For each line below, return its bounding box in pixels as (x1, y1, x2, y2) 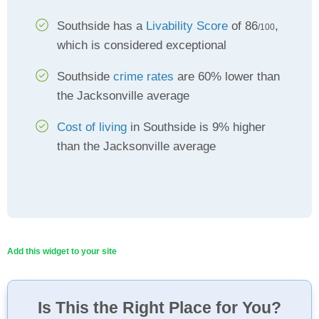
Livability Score (146, 19, 228, 33)
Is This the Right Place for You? (38, 298, 281, 317)
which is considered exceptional (57, 38, 226, 52)
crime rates (113, 70, 174, 83)
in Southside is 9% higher (127, 120, 266, 134)
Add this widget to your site (7, 246, 117, 256)
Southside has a (57, 19, 146, 33)
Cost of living (57, 120, 127, 134)
